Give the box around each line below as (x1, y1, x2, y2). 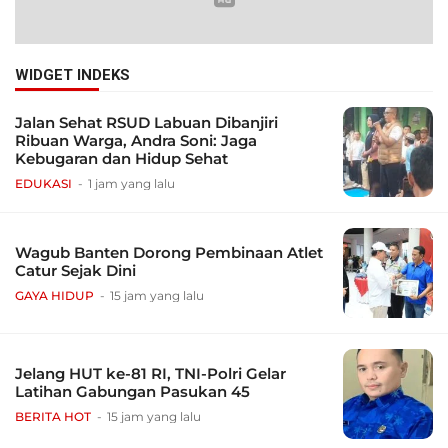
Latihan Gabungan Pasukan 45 (15, 382, 250, 402)
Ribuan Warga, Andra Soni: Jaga (15, 131, 257, 151)
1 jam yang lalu (88, 176, 175, 192)
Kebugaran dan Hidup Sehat (15, 149, 228, 169)
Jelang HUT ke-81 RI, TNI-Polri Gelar (15, 364, 286, 384)
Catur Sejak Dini (15, 261, 136, 281)
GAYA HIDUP (15, 288, 94, 304)
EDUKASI (15, 176, 72, 192)
